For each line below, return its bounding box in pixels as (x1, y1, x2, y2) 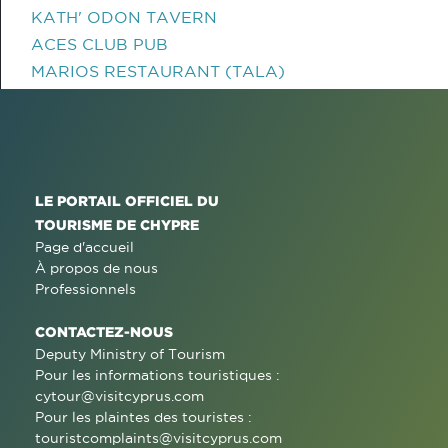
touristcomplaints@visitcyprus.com (35, 430, 282, 446)
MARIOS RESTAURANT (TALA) (31, 62, 285, 80)
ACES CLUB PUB (31, 35, 168, 53)
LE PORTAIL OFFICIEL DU (35, 193, 219, 208)
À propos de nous (35, 260, 158, 276)
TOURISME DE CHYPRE (35, 217, 199, 232)
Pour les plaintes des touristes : (35, 409, 252, 425)
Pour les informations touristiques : (35, 367, 280, 383)
